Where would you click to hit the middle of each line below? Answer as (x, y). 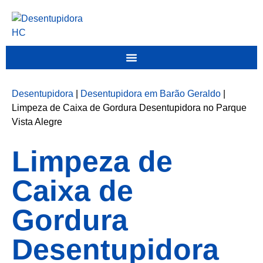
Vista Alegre (37, 122)
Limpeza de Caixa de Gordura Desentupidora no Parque (129, 108)
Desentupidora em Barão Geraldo (151, 94)
